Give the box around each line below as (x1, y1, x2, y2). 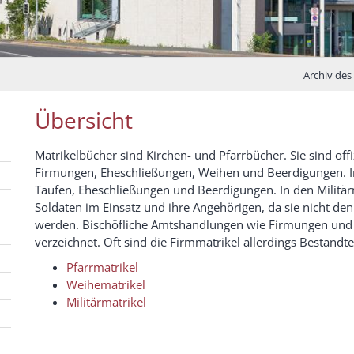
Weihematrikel (66, 277, 145, 293)
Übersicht (35, 105, 133, 136)
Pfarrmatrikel (66, 259, 138, 276)
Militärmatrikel (66, 294, 146, 311)
